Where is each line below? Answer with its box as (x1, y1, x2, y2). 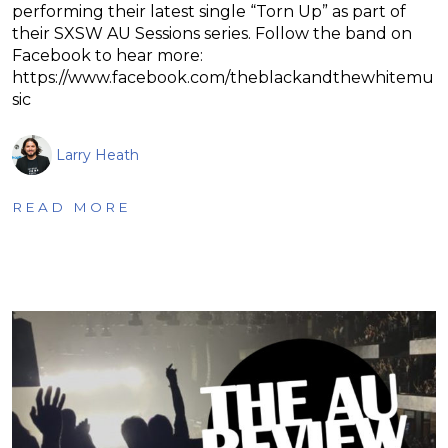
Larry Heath (56, 145, 139, 164)
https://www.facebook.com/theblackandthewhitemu (12, 67, 434, 87)
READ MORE (12, 198, 131, 215)
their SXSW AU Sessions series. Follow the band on (12, 23, 412, 43)
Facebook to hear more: (12, 45, 203, 65)
